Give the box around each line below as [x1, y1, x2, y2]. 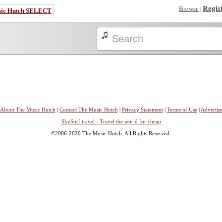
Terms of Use [166, 107, 197, 112]
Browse [179, 5, 199, 12]
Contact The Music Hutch [59, 107, 118, 112]
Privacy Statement [121, 107, 163, 112]
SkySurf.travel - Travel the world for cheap [61, 118, 161, 124]
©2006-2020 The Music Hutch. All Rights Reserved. [51, 130, 171, 136]
